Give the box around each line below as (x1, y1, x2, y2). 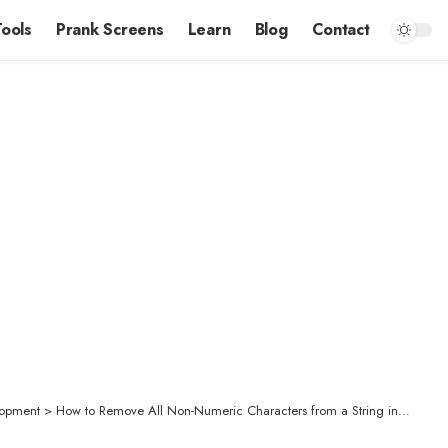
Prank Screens (56, 18, 164, 41)
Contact (311, 18, 370, 41)
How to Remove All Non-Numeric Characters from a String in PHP (56, 401, 398, 420)
